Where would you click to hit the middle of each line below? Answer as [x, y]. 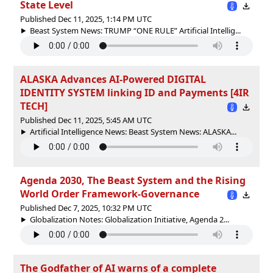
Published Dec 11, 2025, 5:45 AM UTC [86, 120]
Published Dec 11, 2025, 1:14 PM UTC [86, 19]
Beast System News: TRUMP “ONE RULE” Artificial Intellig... [135, 30]
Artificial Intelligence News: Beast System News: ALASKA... [133, 131]
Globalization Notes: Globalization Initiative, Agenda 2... [129, 219]
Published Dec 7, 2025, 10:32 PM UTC [86, 207]
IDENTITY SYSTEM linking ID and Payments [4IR [135, 92]
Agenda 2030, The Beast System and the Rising [133, 180]
